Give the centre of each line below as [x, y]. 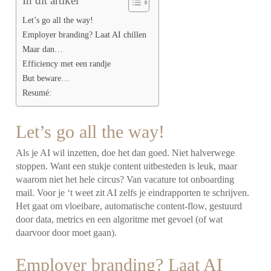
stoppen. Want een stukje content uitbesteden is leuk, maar [127, 166]
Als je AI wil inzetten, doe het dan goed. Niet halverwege [126, 152]
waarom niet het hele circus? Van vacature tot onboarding [125, 179]
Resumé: [37, 92]
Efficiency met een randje [67, 63]
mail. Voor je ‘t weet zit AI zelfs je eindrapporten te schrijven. [133, 192]
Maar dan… [43, 49]
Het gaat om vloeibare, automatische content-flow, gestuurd [129, 206]
